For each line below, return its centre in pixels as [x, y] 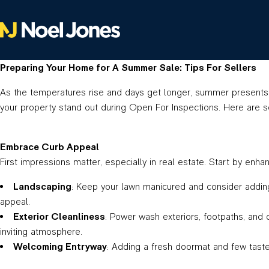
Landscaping [42, 186]
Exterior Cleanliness [59, 216]
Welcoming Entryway [60, 246]
